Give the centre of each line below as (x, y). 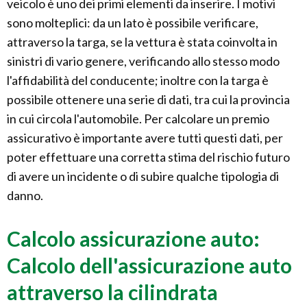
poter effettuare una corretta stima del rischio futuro (148, 157)
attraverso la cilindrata (112, 292)
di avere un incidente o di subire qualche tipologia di (143, 176)
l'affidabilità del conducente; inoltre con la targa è (138, 80)
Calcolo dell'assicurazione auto (149, 265)
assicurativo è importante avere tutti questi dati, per (145, 137)
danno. (25, 195)
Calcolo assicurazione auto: (133, 238)
